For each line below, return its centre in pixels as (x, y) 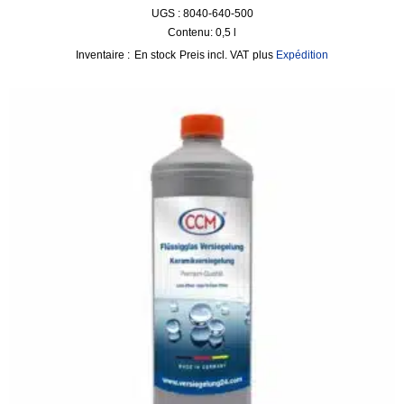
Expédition (302, 55)
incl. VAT (228, 55)
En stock (155, 55)
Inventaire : (103, 55)
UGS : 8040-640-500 (202, 14)
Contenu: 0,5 (201, 32)
